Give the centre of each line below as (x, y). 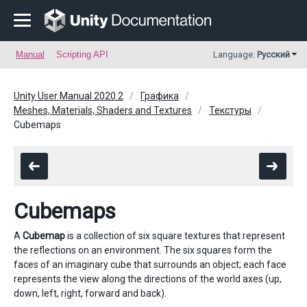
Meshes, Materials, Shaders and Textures (103, 110)
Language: (235, 54)
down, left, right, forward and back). (90, 293)
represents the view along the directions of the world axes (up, (148, 279)
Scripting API (82, 54)
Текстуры (230, 110)
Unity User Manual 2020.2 (69, 96)
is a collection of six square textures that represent (175, 236)
